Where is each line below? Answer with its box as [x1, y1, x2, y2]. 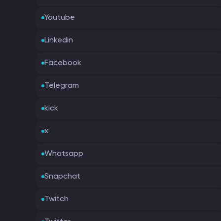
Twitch [44, 195, 69, 203]
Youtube [44, 13, 75, 22]
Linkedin [44, 36, 73, 44]
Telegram [44, 81, 79, 90]
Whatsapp [44, 149, 83, 158]
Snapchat [44, 172, 80, 181]
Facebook [44, 59, 81, 67]
